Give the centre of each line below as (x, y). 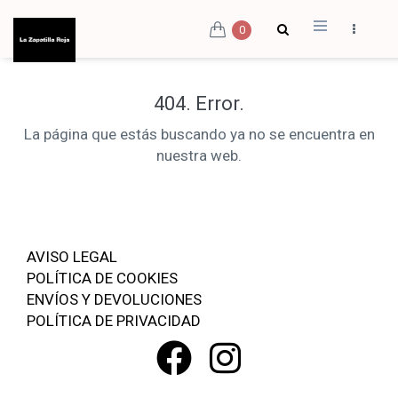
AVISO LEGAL (72, 257)
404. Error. (199, 103)
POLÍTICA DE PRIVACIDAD (114, 321)
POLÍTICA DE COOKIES (102, 278)
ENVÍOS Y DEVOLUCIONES (114, 299)
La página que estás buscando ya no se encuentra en (199, 134)
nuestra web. (199, 155)
